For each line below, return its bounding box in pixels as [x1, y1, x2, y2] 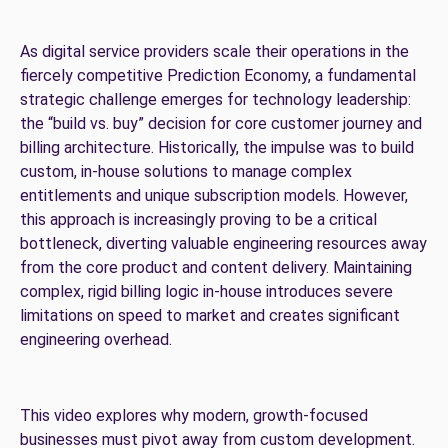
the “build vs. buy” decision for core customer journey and [20, 113, 422, 133]
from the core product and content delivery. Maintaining [20, 257, 412, 277]
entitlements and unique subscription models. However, [20, 185, 408, 205]
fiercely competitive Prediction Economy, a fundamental [20, 65, 416, 85]
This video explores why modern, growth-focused [20, 406, 368, 426]
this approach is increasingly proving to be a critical [20, 209, 377, 229]
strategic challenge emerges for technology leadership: [20, 89, 411, 109]
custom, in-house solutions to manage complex [20, 161, 352, 181]
